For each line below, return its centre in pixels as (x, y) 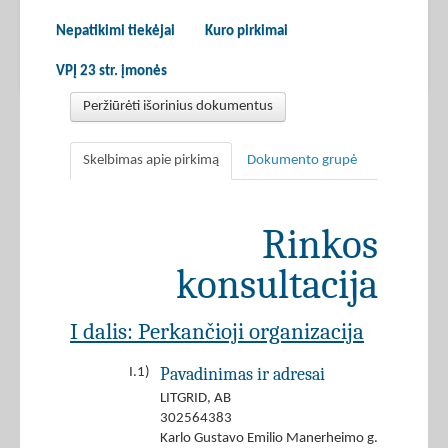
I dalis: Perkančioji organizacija (217, 332)
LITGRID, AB (195, 399)
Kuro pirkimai (246, 32)
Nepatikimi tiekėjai (115, 32)
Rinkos (320, 245)
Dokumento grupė (302, 161)
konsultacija (277, 285)
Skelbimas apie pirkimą (151, 161)
